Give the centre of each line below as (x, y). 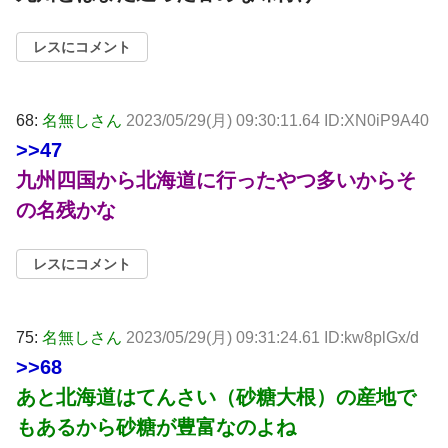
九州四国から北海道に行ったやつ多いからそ (216, 180)
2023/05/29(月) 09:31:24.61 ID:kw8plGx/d (272, 338)
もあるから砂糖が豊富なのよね (156, 427)
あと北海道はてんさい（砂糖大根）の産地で (216, 397)
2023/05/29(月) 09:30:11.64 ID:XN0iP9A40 (277, 121)
